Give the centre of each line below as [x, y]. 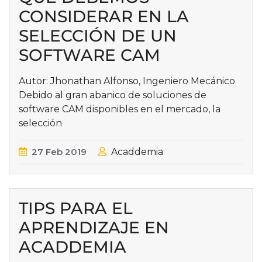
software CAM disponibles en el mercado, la [120, 109]
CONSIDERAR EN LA [104, 16]
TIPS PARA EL [76, 208]
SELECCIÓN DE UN [98, 36]
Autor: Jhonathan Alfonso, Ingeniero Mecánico [128, 81]
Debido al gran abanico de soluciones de [113, 95]
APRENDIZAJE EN [94, 227]
